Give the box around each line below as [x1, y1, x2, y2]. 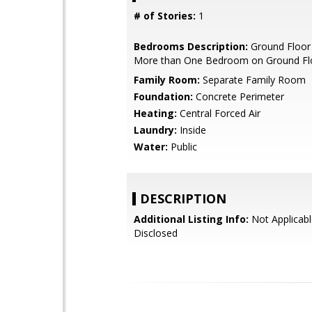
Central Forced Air [177, 107, 260, 120]
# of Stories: [134, 9, 196, 22]
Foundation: [134, 90, 193, 103]
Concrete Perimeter [193, 90, 284, 103]
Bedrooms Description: [134, 40, 248, 53]
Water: [134, 140, 168, 153]
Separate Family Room [200, 73, 306, 86]
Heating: [134, 107, 177, 120]
